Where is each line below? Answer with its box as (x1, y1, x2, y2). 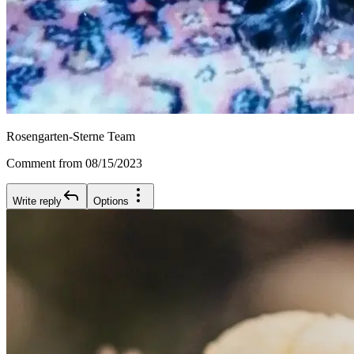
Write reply (13, 195, 62, 208)
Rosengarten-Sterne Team (6, 130, 135, 144)
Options (93, 195, 129, 208)
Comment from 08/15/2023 (6, 156, 142, 171)
